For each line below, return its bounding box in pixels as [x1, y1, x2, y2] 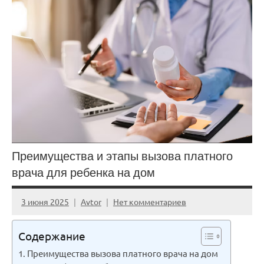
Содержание [18, 229, 85, 243]
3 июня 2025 [21, 196, 69, 207]
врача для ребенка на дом [12, 163, 155, 181]
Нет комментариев [113, 196, 186, 207]
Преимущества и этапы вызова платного [12, 147, 233, 164]
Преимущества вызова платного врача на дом [27, 247, 219, 259]
